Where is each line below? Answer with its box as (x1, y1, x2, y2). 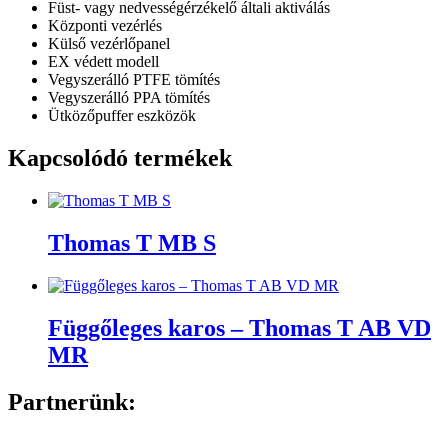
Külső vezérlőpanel (48, 35, 170, 53)
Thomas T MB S (48, 229, 216, 256)
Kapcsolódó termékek (8, 145, 232, 172)
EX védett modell (48, 53, 159, 71)
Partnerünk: (8, 388, 136, 415)
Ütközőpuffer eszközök (48, 107, 196, 125)
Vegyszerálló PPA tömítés (48, 89, 210, 107)
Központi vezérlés (48, 17, 162, 35)
